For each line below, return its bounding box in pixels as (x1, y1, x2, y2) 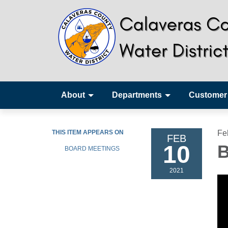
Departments (112, 91, 162, 99)
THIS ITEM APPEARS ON (52, 129, 124, 136)
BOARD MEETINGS (65, 145, 120, 152)
